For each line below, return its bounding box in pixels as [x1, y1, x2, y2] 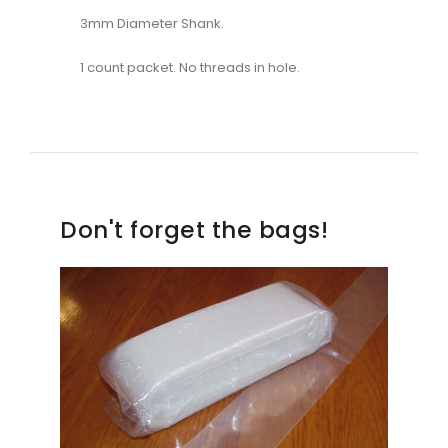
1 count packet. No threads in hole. [80, 58, 300, 78]
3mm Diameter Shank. [80, 14, 224, 34]
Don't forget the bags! [60, 214, 328, 247]
